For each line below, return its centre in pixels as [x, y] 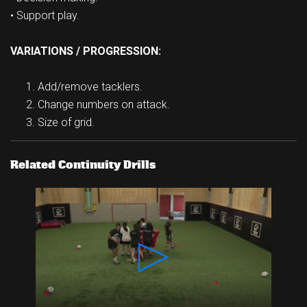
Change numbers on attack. [104, 105]
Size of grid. [66, 123]
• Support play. [45, 16]
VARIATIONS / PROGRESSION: [86, 51]
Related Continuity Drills [83, 165]
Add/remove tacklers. [90, 87]
